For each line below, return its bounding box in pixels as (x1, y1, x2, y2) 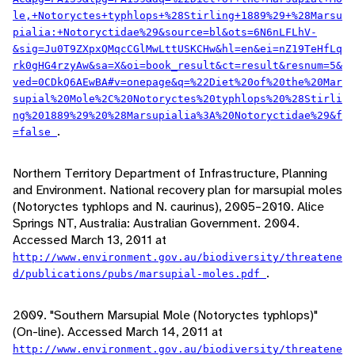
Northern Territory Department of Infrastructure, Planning (13, 165, 327, 182)
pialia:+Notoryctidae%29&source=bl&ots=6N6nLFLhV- (13, 26, 317, 39)
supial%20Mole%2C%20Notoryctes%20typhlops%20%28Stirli (13, 93, 342, 105)
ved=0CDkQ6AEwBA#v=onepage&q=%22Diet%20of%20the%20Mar (13, 76, 342, 89)
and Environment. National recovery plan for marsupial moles (13, 181, 342, 199)
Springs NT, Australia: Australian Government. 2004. (13, 215, 300, 232)
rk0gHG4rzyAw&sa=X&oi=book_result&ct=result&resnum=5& (13, 59, 342, 72)
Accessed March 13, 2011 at (13, 231, 166, 249)
